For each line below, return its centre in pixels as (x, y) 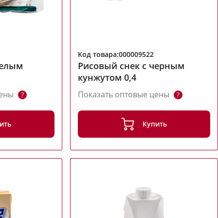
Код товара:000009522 (116, 54)
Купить (155, 124)
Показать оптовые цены (125, 95)
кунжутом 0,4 (107, 78)
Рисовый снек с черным (131, 66)
